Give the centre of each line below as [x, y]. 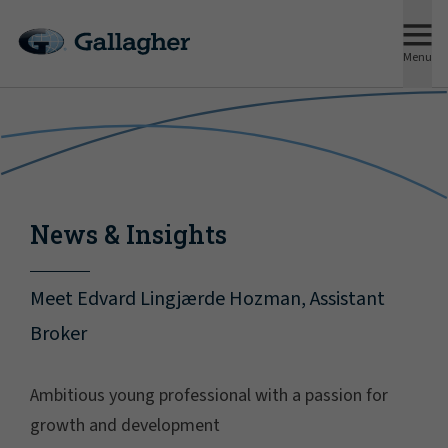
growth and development [125, 425]
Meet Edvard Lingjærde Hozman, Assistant [207, 299]
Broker [58, 334]
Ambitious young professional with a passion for [209, 395]
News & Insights [128, 234]
